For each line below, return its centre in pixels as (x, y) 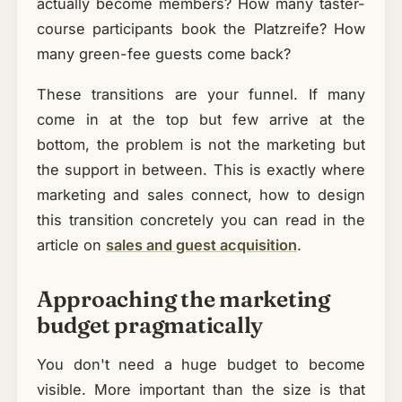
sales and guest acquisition (201, 245)
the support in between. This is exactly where (201, 170)
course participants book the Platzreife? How (201, 28)
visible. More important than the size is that (201, 389)
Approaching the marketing (183, 299)
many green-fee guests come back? (163, 53)
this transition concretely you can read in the (201, 220)
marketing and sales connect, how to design (201, 195)
